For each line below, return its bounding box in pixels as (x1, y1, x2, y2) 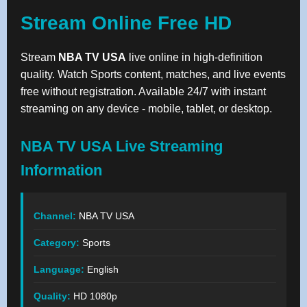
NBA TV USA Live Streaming (21, 137, 223, 155)
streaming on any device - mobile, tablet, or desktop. (21, 102, 272, 114)
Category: (34, 236, 79, 248)
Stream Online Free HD (21, 12, 232, 34)
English (84, 263, 119, 275)
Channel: (34, 210, 76, 221)
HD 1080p (71, 290, 117, 302)
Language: (34, 263, 84, 275)
